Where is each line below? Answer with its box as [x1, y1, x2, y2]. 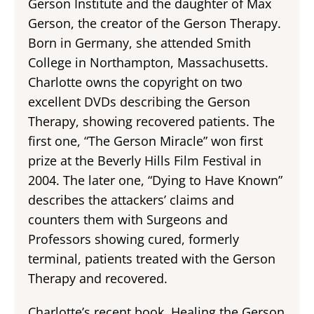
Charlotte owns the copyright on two [28, 74, 243, 90]
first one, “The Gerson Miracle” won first [28, 132, 263, 149]
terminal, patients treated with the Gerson [28, 250, 275, 267]
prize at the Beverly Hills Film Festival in [28, 152, 261, 169]
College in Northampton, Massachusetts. [28, 54, 268, 71]
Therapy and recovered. [28, 270, 168, 287]
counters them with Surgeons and [28, 211, 228, 228]
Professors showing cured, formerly [28, 231, 239, 247]
